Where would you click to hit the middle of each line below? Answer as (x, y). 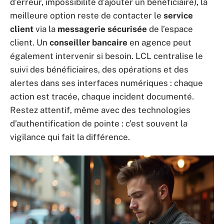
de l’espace (170, 29)
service (178, 15)
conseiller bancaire (88, 42)
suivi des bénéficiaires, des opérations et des (99, 69)
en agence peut (159, 42)
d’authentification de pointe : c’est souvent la (99, 123)
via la (45, 29)
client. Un (30, 42)
